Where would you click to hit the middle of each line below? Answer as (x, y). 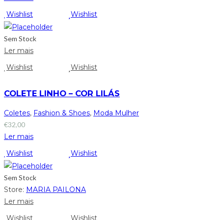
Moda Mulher (116, 113)
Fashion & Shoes (62, 113)
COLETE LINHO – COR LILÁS (62, 93)
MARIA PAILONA (56, 189)
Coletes (17, 113)
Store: (15, 189)
